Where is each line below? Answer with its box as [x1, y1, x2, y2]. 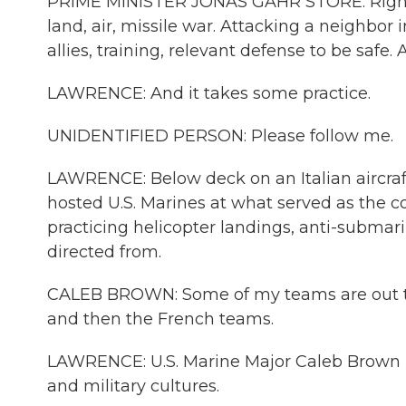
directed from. [47, 242, 161, 262]
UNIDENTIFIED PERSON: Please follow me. [47, 126, 393, 146]
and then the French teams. [47, 309, 274, 329]
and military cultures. [47, 376, 219, 396]
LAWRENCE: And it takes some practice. [47, 83, 371, 103]
